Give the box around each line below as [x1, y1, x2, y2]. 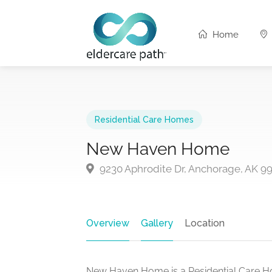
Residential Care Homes [95, 114, 194, 124]
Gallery [141, 217, 173, 229]
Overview [86, 217, 129, 229]
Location [185, 217, 225, 229]
